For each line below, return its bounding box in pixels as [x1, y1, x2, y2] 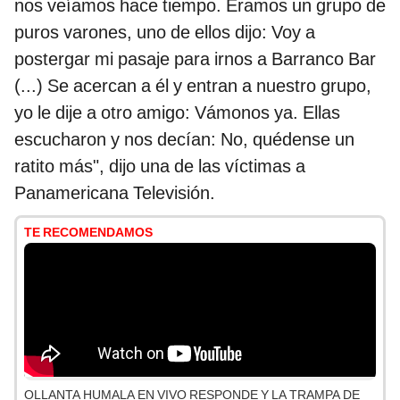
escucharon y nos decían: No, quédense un [14, 129, 354, 151]
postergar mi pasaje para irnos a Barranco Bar [14, 48, 376, 71]
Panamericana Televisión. [14, 182, 215, 204]
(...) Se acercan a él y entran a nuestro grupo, [14, 75, 371, 97]
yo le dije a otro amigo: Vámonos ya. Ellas [14, 102, 340, 124]
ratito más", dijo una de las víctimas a [14, 155, 305, 178]
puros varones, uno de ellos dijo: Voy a [14, 21, 315, 44]
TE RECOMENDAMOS [24, 225, 153, 240]
